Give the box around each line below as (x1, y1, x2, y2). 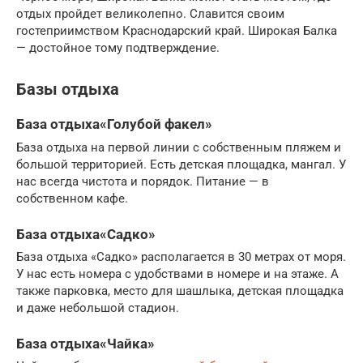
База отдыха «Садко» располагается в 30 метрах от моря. (16, 249, 346, 264)
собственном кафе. (16, 190, 128, 206)
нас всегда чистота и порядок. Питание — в (16, 173, 269, 189)
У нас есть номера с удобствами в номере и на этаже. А (16, 266, 339, 281)
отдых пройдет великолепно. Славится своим (16, 6, 284, 22)
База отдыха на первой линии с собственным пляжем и (16, 139, 341, 155)
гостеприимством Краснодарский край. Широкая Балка (16, 23, 337, 39)
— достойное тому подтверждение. (16, 41, 220, 56)
